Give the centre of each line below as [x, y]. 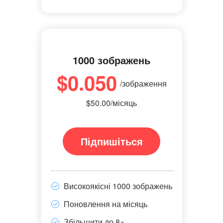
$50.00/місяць [111, 103]
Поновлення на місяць [105, 204]
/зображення [143, 83]
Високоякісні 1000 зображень [118, 186]
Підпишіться [111, 141]
